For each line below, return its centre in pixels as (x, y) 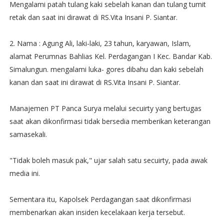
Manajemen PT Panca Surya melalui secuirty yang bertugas (105, 108)
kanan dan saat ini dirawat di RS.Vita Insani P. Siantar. (95, 82)
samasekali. (28, 134)
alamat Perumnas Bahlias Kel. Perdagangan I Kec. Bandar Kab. (110, 56)
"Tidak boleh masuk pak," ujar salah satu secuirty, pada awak (108, 160)
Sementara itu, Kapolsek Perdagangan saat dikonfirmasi (100, 199)
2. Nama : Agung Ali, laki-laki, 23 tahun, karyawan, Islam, (100, 43)
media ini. (24, 173)
